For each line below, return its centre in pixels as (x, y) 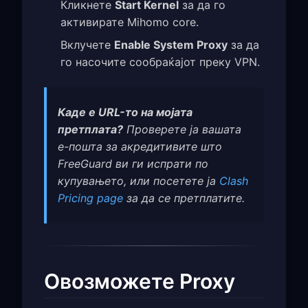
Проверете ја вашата (182, 129)
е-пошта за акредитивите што (140, 146)
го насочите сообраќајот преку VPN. (160, 62)
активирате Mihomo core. (130, 22)
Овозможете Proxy (140, 281)
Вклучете (87, 44)
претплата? (90, 129)
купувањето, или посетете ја (139, 180)
